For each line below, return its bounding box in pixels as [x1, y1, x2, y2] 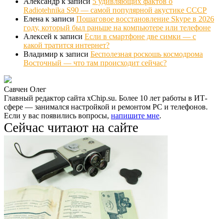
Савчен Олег [4, 85, 46, 94]
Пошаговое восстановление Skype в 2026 [76, 15, 214, 23]
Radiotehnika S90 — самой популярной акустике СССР [23, 6, 207, 15]
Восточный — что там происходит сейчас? [23, 59, 167, 67]
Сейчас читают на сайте [4, 120, 138, 135]
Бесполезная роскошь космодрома [90, 50, 203, 59]
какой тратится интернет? [23, 41, 109, 50]
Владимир [23, 50, 58, 59]
